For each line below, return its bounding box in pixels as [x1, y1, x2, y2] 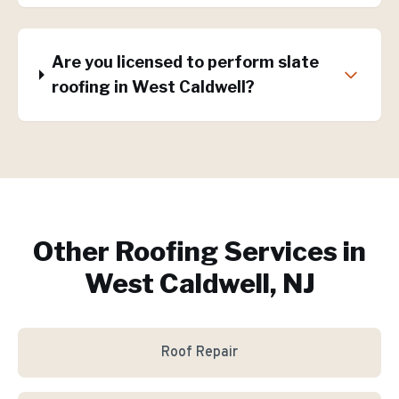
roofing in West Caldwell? [52, 77, 256, 96]
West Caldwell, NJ [84, 267, 315, 299]
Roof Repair [161, 344, 238, 362]
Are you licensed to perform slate [52, 53, 320, 71]
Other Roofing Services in [33, 235, 366, 267]
